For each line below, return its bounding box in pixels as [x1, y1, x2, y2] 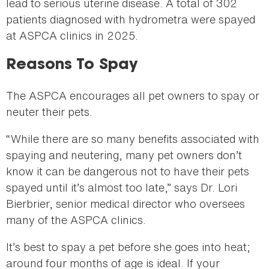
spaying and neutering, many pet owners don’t [6, 147, 242, 163]
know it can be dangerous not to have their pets [6, 163, 249, 180]
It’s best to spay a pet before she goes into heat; [6, 239, 250, 255]
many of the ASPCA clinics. [6, 212, 146, 228]
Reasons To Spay [6, 58, 138, 74]
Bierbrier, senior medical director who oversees [6, 196, 245, 212]
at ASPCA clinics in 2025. [6, 28, 138, 44]
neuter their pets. [6, 104, 92, 120]
